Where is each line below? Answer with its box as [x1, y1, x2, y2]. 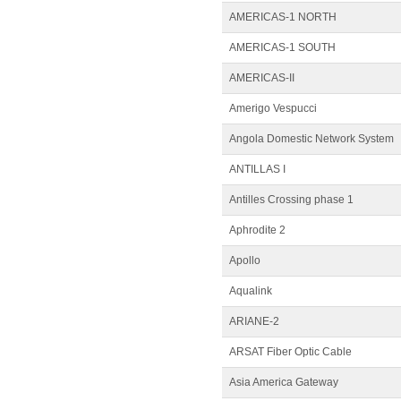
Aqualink [229, 285, 272, 297]
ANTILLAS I [229, 163, 286, 175]
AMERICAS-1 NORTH [229, 11, 337, 23]
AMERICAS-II [229, 72, 294, 84]
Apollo [229, 254, 260, 267]
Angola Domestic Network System [229, 132, 394, 145]
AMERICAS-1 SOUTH [229, 41, 336, 54]
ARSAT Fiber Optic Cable [229, 346, 352, 358]
